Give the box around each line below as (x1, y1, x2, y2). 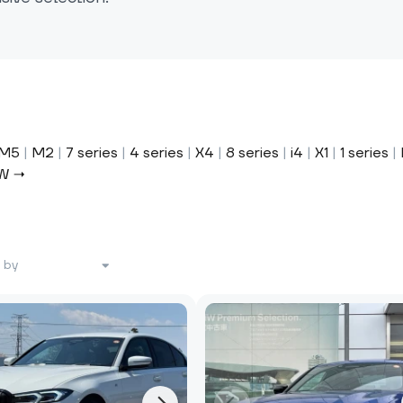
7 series (66, 144, 118, 162)
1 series (340, 144, 389, 162)
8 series (226, 144, 279, 162)
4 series (130, 144, 184, 162)
